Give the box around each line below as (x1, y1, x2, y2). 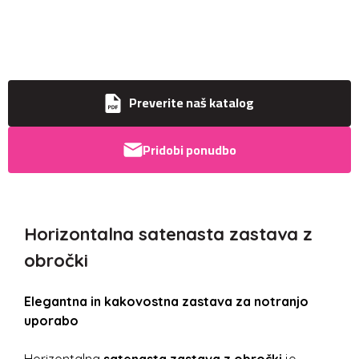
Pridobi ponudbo (142, 138, 236, 162)
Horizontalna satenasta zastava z (24, 223, 313, 245)
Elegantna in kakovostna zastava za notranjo (24, 293, 309, 309)
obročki (24, 249, 88, 272)
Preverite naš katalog (129, 91, 254, 115)
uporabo (24, 313, 79, 329)
